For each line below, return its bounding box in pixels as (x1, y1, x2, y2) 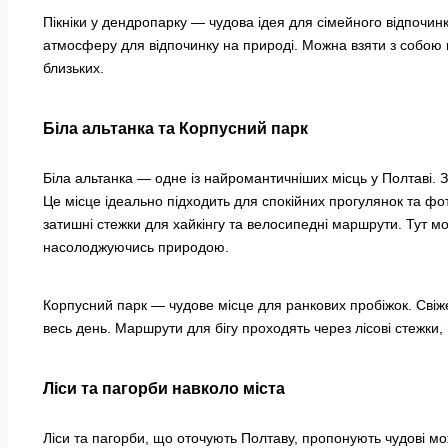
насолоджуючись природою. (43, 239, 229, 256)
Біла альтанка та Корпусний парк (43, 119, 308, 138)
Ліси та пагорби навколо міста (43, 379, 285, 398)
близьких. (43, 60, 104, 77)
